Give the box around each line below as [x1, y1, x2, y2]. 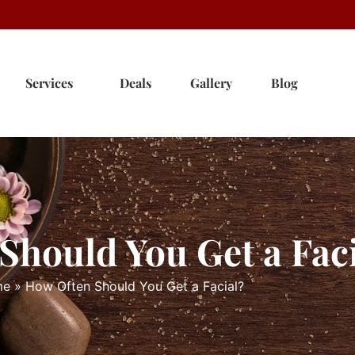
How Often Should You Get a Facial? [25, 277, 244, 294]
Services [18, 74, 67, 91]
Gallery [189, 74, 232, 91]
